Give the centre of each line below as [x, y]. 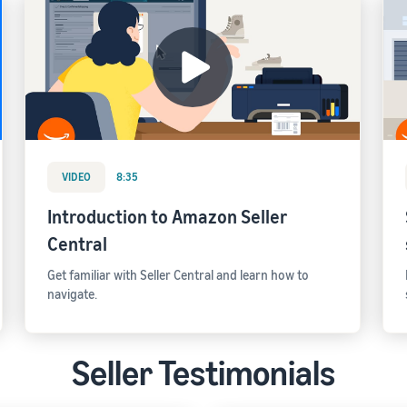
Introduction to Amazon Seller [166, 217]
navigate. [72, 294]
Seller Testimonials [203, 372]
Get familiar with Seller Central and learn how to [178, 275]
